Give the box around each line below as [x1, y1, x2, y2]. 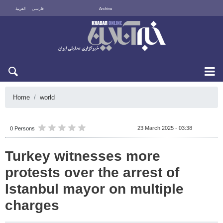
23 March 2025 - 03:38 [137, 125, 192, 131]
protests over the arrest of [5, 165, 179, 180]
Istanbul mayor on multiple [5, 181, 184, 197]
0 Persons [10, 125, 35, 131]
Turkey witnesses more [5, 148, 160, 164]
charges [5, 198, 59, 213]
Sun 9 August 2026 [163, 21, 208, 26]
